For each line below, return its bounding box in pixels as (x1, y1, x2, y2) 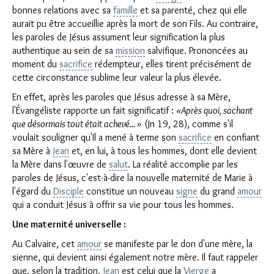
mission (116, 45, 145, 56)
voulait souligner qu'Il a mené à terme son (12, 131, 179, 143)
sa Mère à (12, 145, 53, 157)
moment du (12, 58, 59, 70)
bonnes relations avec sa (12, 4, 113, 16)
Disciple (53, 185, 84, 197)
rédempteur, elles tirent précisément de (92, 58, 251, 70)
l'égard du (12, 185, 53, 197)
